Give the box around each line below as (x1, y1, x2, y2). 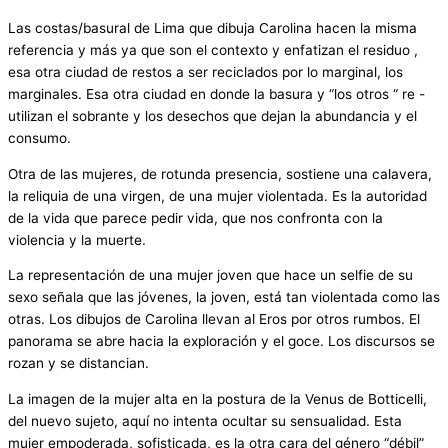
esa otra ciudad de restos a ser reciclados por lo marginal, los (8, 64, 403, 81)
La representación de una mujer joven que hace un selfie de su (8, 267, 413, 284)
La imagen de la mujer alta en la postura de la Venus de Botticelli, (8, 391, 427, 408)
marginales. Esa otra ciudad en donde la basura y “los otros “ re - (8, 86, 425, 103)
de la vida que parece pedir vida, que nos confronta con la (8, 209, 383, 226)
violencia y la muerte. (8, 231, 146, 248)
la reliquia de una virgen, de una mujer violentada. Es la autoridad (8, 187, 427, 204)
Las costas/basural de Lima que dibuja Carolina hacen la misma (8, 20, 417, 37)
